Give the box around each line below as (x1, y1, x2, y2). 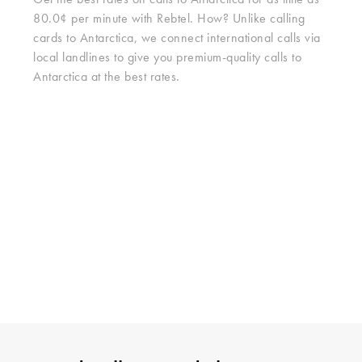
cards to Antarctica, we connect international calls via (33, 32, 321, 45)
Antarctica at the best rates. (33, 71, 180, 84)
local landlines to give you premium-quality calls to (33, 52, 301, 65)
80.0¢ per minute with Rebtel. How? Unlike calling (33, 13, 305, 26)
